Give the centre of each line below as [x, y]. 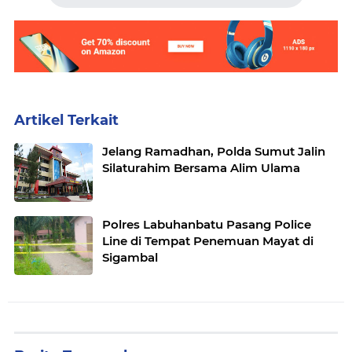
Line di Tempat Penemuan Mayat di [208, 241]
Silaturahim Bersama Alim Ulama [201, 168]
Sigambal [130, 258]
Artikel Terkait [66, 121]
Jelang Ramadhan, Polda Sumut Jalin [214, 152]
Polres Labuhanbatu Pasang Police [207, 225]
